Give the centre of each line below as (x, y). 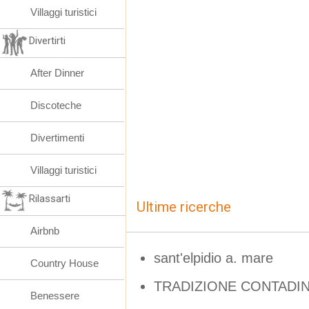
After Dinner (57, 73)
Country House (64, 263)
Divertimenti (57, 138)
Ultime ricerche (184, 207)
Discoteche (56, 105)
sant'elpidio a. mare (213, 258)
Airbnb (45, 231)
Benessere (55, 296)
